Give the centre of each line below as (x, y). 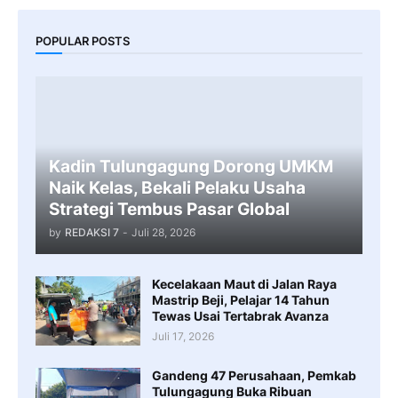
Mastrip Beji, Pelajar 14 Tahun (241, 300)
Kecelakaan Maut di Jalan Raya (244, 284)
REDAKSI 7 (92, 233)
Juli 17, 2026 (183, 337)
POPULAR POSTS (83, 40)
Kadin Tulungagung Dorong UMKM (191, 167)
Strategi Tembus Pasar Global (169, 210)
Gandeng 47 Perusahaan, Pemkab (254, 376)
